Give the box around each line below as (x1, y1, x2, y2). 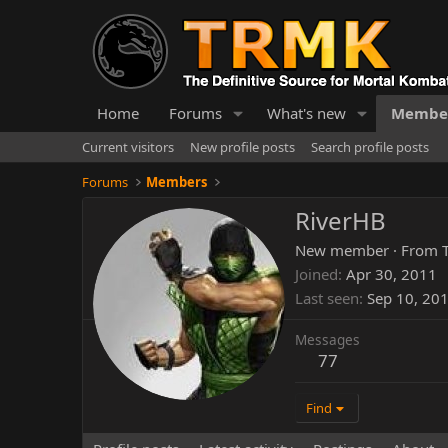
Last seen (295, 288, 359, 309)
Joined (295, 264, 338, 285)
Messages (295, 330, 360, 350)
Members (146, 173, 208, 191)
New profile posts (190, 138, 295, 156)
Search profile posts (311, 138, 429, 156)
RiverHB (295, 204, 386, 238)
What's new (266, 103, 346, 123)
